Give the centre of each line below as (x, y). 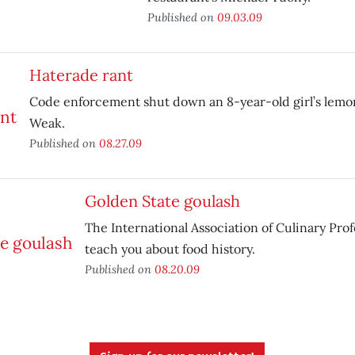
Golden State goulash (162, 201)
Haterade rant (81, 75)
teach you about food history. (170, 249)
